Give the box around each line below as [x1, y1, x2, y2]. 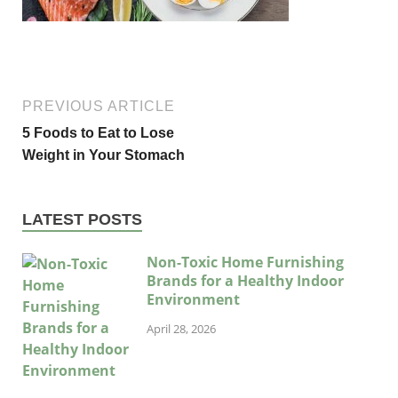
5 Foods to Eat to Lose [22, 125, 174, 141]
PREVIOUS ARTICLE [22, 99, 175, 115]
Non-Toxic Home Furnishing [147, 252, 344, 273]
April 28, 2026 [147, 320, 216, 337]
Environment [147, 290, 240, 310]
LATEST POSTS [22, 211, 142, 229]
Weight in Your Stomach [22, 147, 185, 163]
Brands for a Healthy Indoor [147, 271, 344, 291]
